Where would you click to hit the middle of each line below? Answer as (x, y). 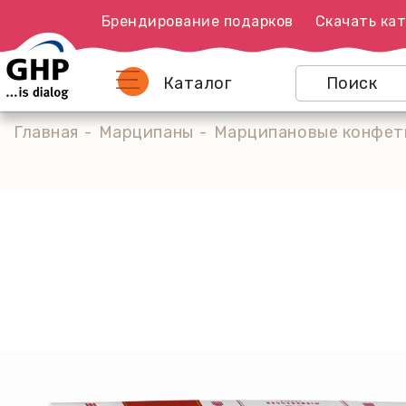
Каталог (197, 83)
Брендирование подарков (197, 21)
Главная (46, 132)
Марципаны (146, 132)
